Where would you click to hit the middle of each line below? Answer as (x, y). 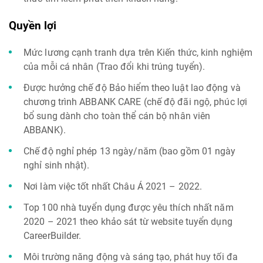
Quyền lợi (33, 26)
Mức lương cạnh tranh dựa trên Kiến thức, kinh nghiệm (138, 53)
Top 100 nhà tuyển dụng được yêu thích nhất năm (129, 208)
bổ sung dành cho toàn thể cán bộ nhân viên (117, 116)
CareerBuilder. (53, 236)
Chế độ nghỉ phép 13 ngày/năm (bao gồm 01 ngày (130, 151)
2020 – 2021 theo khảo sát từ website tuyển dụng (128, 222)
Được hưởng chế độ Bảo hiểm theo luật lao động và (132, 88)
